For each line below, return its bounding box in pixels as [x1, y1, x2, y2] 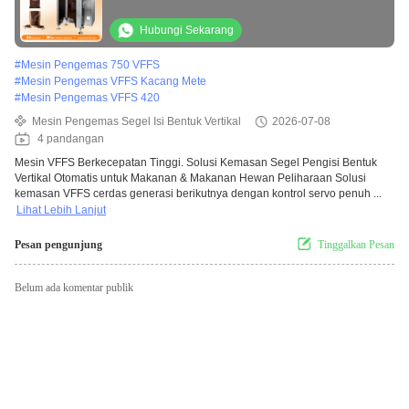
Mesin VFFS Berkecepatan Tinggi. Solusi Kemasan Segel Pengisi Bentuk [15, 156, 377, 170]
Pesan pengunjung [15, 238, 102, 252]
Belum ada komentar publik [15, 281, 133, 295]
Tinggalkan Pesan [318, 238, 394, 252]
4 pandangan [37, 132, 104, 146]
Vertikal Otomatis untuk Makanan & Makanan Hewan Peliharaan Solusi [15, 172, 366, 185]
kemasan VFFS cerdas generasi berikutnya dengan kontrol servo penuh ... [15, 187, 382, 201]
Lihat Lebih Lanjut [16, 204, 106, 217]
